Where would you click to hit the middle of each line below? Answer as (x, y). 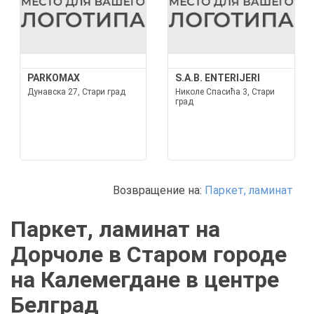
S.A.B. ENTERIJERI (218, 78)
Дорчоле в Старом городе (149, 254)
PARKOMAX (53, 78)
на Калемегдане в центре (145, 280)
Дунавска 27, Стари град (76, 92)
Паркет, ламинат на (115, 229)
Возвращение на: (159, 190)
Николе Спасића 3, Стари (225, 92)
